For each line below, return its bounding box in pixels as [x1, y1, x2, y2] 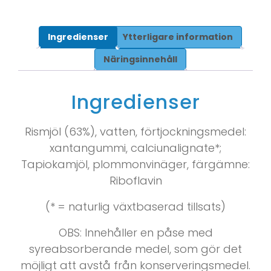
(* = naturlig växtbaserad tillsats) [45, 199, 226, 215]
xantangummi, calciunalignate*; [50, 140, 221, 156]
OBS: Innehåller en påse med [58, 225, 213, 241]
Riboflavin [109, 173, 162, 189]
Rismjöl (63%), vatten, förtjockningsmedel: [25, 124, 246, 140]
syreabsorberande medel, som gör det [29, 241, 242, 257]
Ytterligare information [122, 31, 233, 43]
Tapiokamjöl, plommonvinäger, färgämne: [21, 157, 250, 172]
